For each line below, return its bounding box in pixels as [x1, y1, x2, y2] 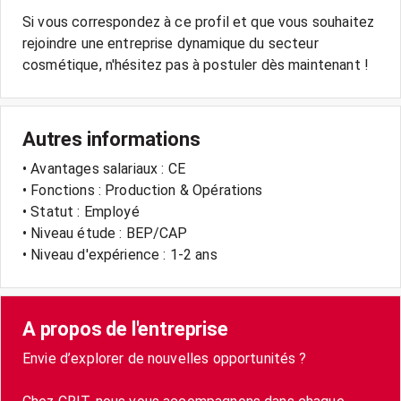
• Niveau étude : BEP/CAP [22, 225, 188, 242]
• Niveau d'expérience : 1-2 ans [22, 246, 218, 263]
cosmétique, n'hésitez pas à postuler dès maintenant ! [22, 56, 369, 73]
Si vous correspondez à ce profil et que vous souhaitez [22, 13, 375, 30]
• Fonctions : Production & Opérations [22, 182, 263, 199]
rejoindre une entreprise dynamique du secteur [22, 35, 319, 52]
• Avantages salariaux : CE [22, 160, 185, 177]
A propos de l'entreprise [22, 318, 228, 340]
